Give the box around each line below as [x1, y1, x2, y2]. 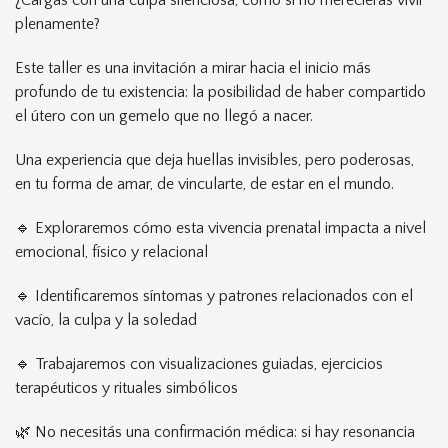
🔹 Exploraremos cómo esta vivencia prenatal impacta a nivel [15, 219, 426, 237]
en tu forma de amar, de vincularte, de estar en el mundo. [15, 175, 394, 193]
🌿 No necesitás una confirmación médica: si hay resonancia [15, 423, 415, 441]
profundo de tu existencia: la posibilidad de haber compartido [15, 83, 426, 101]
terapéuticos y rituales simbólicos [15, 379, 238, 397]
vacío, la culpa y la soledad [15, 311, 197, 329]
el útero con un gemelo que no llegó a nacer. [15, 107, 313, 125]
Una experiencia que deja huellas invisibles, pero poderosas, [15, 151, 414, 169]
